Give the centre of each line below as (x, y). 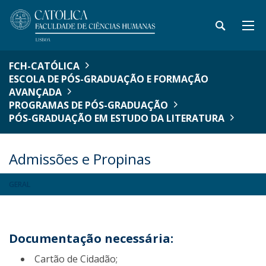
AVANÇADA (35, 92)
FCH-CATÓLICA (44, 66)
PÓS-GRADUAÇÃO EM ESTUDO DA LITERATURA (117, 118)
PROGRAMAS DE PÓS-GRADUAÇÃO (88, 105)
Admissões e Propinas (80, 159)
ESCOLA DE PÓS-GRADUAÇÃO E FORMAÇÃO (109, 79)
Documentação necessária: (91, 238)
